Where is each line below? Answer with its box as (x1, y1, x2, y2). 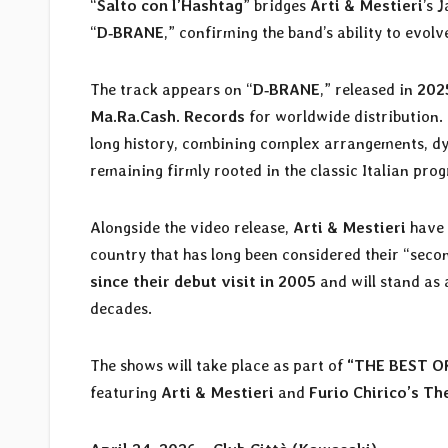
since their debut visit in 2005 (90, 271, 316, 291)
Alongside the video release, (90, 217, 293, 237)
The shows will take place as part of (90, 355, 347, 375)
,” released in (320, 79, 417, 99)
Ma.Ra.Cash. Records (90, 106, 245, 126)
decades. (90, 298, 152, 318)
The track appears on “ (90, 79, 253, 99)
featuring (90, 382, 161, 402)
